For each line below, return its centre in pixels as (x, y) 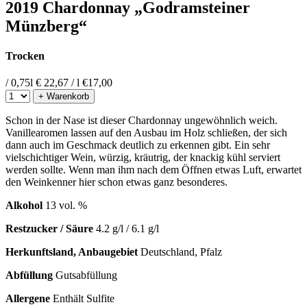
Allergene (28, 299)
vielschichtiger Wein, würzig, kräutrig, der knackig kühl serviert (143, 158)
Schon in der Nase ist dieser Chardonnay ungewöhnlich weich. (142, 121)
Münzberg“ (46, 26)
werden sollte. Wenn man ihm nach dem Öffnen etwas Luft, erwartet (153, 170)
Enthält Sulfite (82, 299)
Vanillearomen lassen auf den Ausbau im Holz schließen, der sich (146, 133)
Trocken (25, 56)
